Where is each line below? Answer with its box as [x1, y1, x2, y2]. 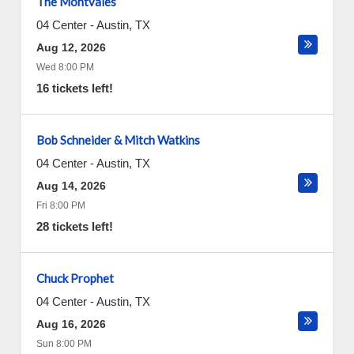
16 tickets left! [36, 81, 113, 95]
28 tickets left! [36, 220, 113, 233]
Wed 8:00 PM [36, 62, 94, 73]
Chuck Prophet [36, 271, 114, 285]
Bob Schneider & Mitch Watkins [36, 133, 200, 147]
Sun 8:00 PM [36, 338, 92, 349]
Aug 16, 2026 [36, 318, 106, 330]
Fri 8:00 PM [36, 200, 85, 211]
